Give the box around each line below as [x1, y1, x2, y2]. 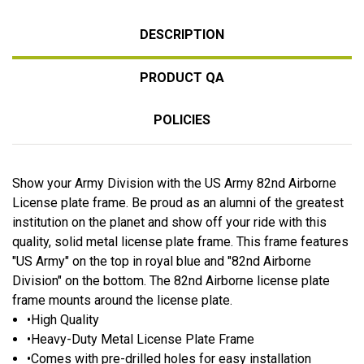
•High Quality [27, 311, 100, 327]
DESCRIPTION [140, 26, 224, 42]
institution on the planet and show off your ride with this [12, 214, 327, 230]
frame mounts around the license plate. [12, 292, 232, 308]
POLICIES [154, 111, 210, 128]
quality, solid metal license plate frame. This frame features [12, 233, 349, 249]
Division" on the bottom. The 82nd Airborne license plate [12, 272, 330, 288]
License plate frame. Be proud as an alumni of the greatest [12, 194, 344, 210]
